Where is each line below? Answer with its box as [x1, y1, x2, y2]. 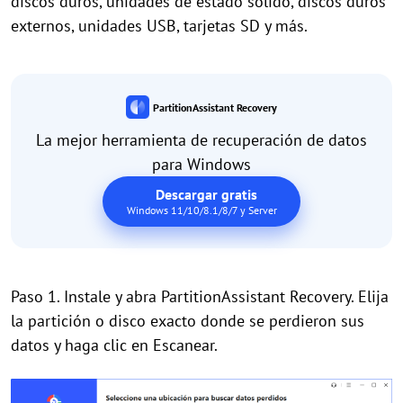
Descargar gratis [126, 184, 257, 203]
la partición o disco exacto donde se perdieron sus [11, 309, 364, 331]
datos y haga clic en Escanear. [11, 334, 218, 355]
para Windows [152, 153, 251, 175]
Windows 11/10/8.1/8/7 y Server [126, 202, 277, 217]
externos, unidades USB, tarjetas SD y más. [11, 15, 308, 37]
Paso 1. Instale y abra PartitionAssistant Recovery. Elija [11, 285, 389, 307]
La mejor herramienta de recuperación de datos [36, 129, 367, 150]
